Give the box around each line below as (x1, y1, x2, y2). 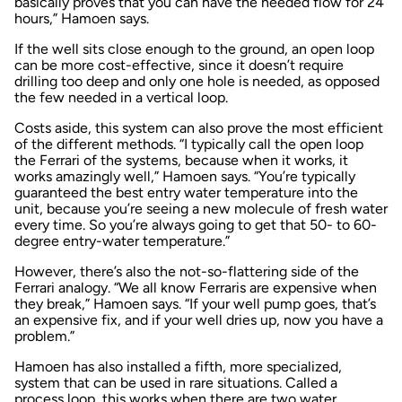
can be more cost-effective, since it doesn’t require (14, 57, 344, 74)
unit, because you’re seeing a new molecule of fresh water (14, 200, 388, 218)
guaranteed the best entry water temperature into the (14, 184, 358, 202)
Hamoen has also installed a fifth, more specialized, (14, 358, 342, 376)
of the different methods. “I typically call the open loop (14, 135, 363, 153)
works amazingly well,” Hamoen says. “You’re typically (14, 168, 355, 186)
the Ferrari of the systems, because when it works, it (14, 152, 348, 170)
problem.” (14, 328, 74, 345)
